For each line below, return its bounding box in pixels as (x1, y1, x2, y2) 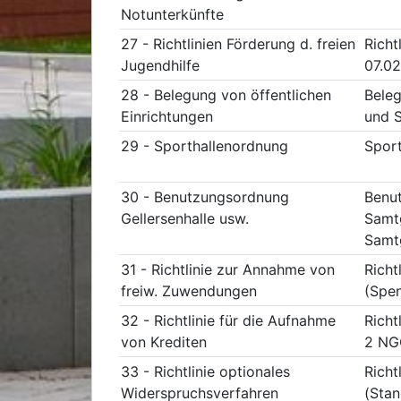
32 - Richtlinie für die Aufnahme (121, 311, 336, 329)
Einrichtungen (121, 107, 213, 125)
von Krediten (121, 333, 207, 351)
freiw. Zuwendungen (121, 282, 257, 300)
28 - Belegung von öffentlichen (121, 86, 331, 104)
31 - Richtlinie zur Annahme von (121, 260, 335, 278)
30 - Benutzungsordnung (121, 188, 289, 206)
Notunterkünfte (121, 5, 224, 23)
